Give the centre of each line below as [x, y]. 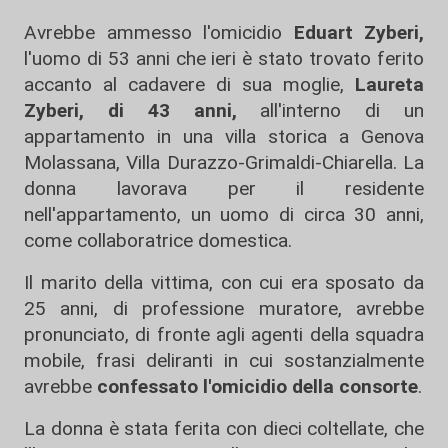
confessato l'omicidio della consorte [257, 387]
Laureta [389, 85]
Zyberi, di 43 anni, [142, 111]
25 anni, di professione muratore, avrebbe [224, 309]
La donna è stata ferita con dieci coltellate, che [224, 429]
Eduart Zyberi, [358, 33]
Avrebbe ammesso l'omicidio [159, 33]
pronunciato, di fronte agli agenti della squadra [224, 335]
